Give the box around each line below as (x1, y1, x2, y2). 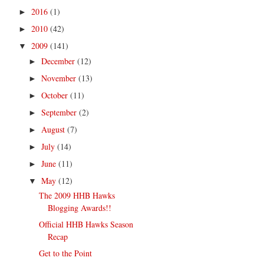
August (41, 123, 67, 135)
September (41, 106, 79, 118)
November (41, 72, 78, 84)
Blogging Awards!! (48, 202, 112, 214)
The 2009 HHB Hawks (39, 190, 115, 202)
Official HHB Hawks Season (39, 219, 134, 230)
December (41, 55, 77, 67)
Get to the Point (39, 247, 93, 259)
